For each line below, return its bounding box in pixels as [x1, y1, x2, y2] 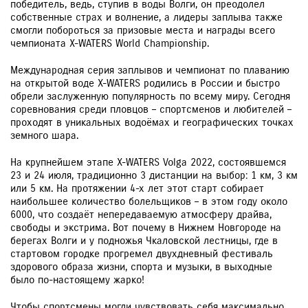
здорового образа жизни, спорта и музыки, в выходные [10, 260, 272, 273]
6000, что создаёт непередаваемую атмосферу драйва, [10, 208, 272, 221]
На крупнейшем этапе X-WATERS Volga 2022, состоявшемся [10, 155, 286, 168]
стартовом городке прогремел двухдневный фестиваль [10, 247, 273, 260]
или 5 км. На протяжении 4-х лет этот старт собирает [10, 181, 264, 195]
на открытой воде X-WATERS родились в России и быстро [10, 76, 280, 89]
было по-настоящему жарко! [10, 273, 144, 286]
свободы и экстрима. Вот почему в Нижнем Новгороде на [10, 221, 281, 234]
